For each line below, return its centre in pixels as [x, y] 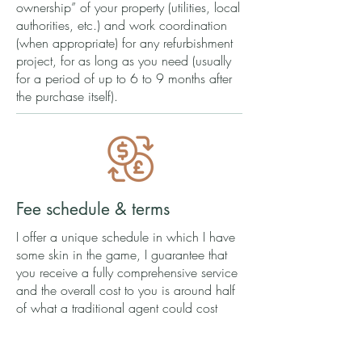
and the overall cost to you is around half [126, 290]
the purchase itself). [67, 96]
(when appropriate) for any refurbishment [124, 42]
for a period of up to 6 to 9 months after [124, 78]
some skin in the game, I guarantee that [122, 254]
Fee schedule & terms [93, 208]
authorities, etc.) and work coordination [122, 25]
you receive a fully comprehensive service [127, 272]
